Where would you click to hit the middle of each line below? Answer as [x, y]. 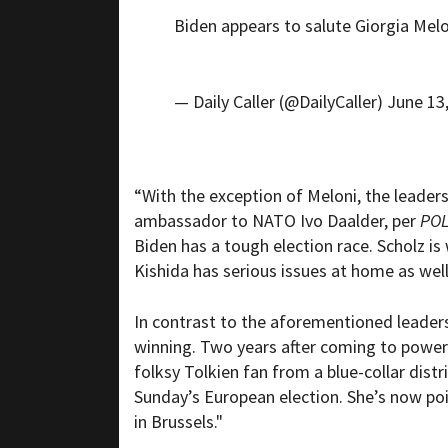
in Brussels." [178, 422]
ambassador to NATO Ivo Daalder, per [277, 221]
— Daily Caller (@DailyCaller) [280, 102]
